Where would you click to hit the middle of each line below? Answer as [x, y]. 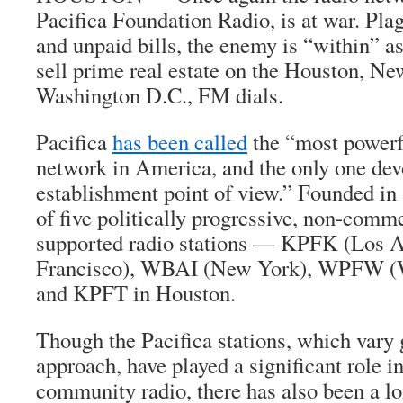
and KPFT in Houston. [136, 293]
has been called [180, 142]
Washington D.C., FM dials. [160, 95]
